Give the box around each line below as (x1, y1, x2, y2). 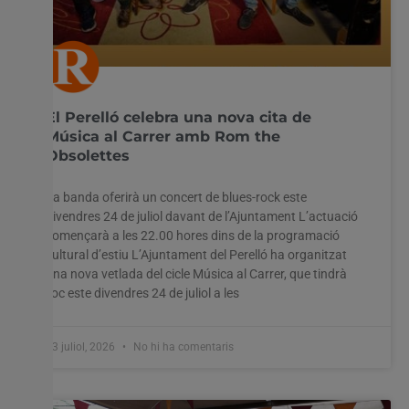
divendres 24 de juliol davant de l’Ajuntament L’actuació (46, 208, 358, 224)
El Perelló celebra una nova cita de (46, 108, 311, 126)
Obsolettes (46, 146, 130, 164)
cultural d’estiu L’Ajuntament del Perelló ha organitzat (46, 246, 347, 262)
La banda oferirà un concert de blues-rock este (46, 189, 307, 204)
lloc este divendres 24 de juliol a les (46, 285, 239, 300)
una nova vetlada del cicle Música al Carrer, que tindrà (46, 266, 347, 281)
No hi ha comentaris (131, 340, 234, 353)
